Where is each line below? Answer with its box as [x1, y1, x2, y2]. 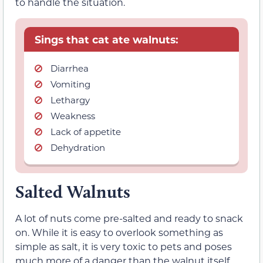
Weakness [50, 109, 95, 122]
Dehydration [50, 141, 105, 153]
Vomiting [50, 77, 90, 90]
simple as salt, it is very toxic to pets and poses [15, 240, 232, 252]
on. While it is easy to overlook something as [15, 225, 223, 238]
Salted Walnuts [15, 180, 130, 203]
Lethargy [50, 93, 90, 106]
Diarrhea [50, 62, 89, 74]
